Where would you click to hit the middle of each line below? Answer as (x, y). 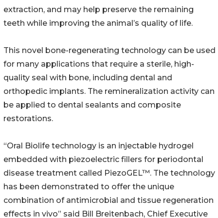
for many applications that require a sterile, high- (99, 64)
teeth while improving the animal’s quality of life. (98, 23)
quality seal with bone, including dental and (88, 77)
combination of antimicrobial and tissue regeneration (109, 200)
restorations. (28, 118)
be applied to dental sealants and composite (92, 105)
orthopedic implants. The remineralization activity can (109, 91)
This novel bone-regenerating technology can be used (109, 50)
